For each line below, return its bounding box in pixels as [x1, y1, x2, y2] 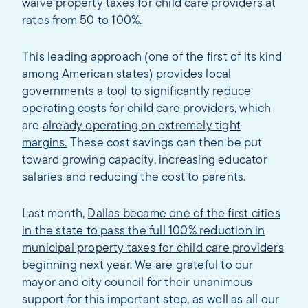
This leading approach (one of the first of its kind [22, 51, 283, 64]
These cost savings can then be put [67, 137, 263, 150]
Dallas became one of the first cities [87, 208, 280, 221]
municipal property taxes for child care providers [22, 242, 284, 255]
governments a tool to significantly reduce [22, 85, 252, 98]
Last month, [22, 208, 88, 221]
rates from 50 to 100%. [22, 14, 142, 27]
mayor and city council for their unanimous [22, 276, 253, 289]
